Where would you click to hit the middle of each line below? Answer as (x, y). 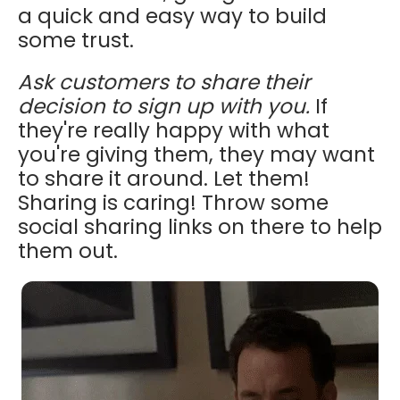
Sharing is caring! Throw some (173, 203)
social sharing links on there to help (200, 227)
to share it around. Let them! (164, 179)
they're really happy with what (174, 131)
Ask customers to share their (164, 83)
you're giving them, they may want (196, 155)
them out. (68, 251)
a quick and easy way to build (172, 17)
